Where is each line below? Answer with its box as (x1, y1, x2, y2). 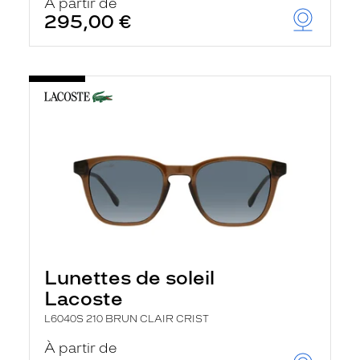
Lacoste (44, 287, 123, 310)
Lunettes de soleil (44, 266, 215, 289)
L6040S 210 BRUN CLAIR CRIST (44, 313, 209, 325)
